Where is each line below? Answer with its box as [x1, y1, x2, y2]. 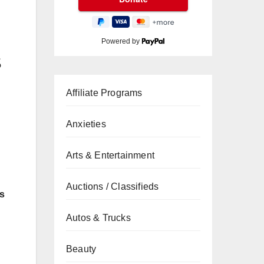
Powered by [101, 37, 142, 45]
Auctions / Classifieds [66, 181, 159, 192]
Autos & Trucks [66, 213, 131, 223]
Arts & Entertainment [66, 150, 154, 160]
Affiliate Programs [66, 88, 143, 98]
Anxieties [66, 119, 106, 129]
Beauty [66, 244, 97, 254]
